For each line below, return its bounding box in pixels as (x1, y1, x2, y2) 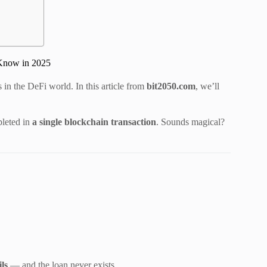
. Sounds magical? (156, 116, 225, 127)
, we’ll (195, 80, 219, 91)
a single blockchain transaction (32, 116, 156, 127)
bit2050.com (147, 80, 195, 91)
